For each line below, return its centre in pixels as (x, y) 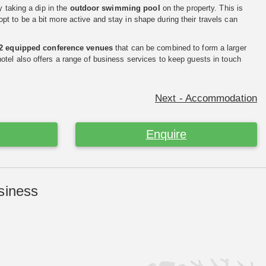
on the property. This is (202, 8)
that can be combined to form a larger (179, 47)
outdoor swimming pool (115, 8)
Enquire (166, 134)
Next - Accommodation (206, 98)
